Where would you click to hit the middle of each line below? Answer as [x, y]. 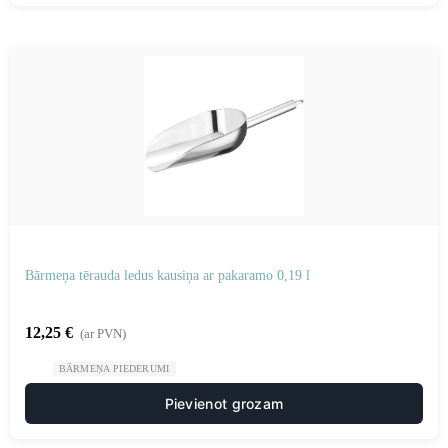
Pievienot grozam [224, 403]
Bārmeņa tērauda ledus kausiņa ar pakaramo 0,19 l [167, 275]
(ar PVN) [103, 333]
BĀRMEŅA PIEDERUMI [114, 368]
